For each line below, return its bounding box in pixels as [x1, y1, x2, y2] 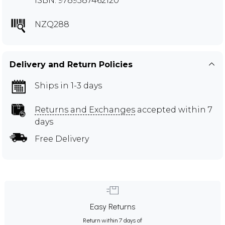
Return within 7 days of [83, 216, 142, 224]
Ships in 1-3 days [35, 80, 102, 90]
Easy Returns [90, 201, 135, 211]
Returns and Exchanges [35, 104, 135, 115]
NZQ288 [35, 19, 69, 29]
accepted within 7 [135, 104, 212, 115]
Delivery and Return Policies [10, 59, 133, 69]
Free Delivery [35, 134, 89, 144]
